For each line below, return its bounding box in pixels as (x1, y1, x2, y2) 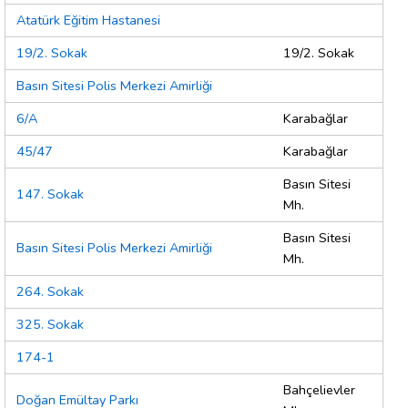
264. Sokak (16, 282, 84, 301)
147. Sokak (16, 185, 84, 204)
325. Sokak (16, 315, 84, 334)
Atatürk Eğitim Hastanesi (16, 11, 160, 30)
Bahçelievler (283, 381, 355, 400)
